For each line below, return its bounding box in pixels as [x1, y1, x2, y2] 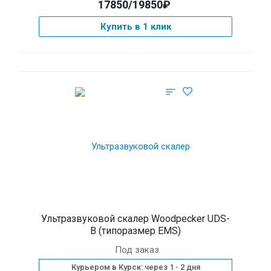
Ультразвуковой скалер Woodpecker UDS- [41, 213, 230, 224]
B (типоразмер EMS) [90, 225, 181, 237]
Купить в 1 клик [100, 21, 171, 32]
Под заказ [115, 244, 159, 255]
